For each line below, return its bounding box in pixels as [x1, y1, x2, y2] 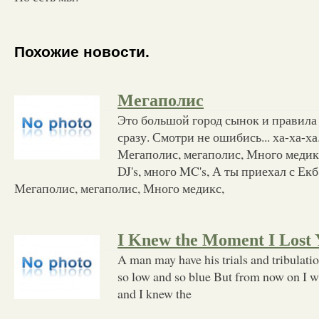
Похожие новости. [14, 43, 150, 61]
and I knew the [117, 284, 192, 302]
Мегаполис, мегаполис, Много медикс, [14, 179, 224, 197]
